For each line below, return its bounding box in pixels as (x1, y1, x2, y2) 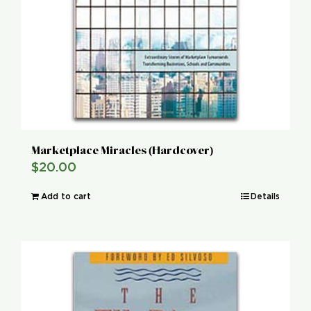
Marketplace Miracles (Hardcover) (31, 143, 213, 157)
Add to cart (41, 192, 91, 201)
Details (251, 192, 280, 201)
